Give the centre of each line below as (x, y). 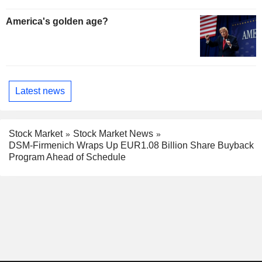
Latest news (40, 91)
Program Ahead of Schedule (67, 157)
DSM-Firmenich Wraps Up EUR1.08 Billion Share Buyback (131, 146)
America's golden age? (57, 21)
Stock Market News (113, 133)
